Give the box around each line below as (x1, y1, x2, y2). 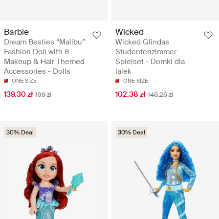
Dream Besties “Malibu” (4, 37, 85, 47)
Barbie (4, 26, 29, 38)
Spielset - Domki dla (115, 57, 185, 67)
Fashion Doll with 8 (4, 47, 69, 57)
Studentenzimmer (115, 47, 176, 57)
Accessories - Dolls (4, 66, 70, 77)
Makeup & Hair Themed (4, 57, 85, 67)
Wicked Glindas (115, 37, 169, 47)
